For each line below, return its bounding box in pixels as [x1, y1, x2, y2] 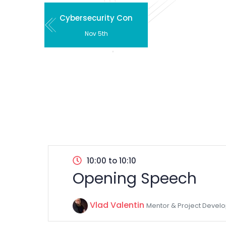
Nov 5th [84, 29, 108, 38]
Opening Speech [73, 168, 197, 189]
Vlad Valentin [90, 199, 144, 211]
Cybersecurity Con [60, 13, 133, 23]
